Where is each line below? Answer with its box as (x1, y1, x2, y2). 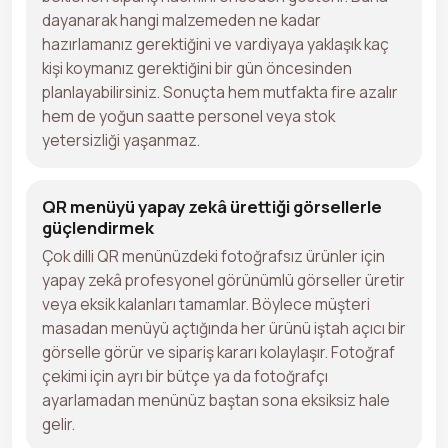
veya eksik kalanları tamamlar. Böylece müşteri (42, 292, 370, 315)
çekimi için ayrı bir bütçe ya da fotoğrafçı (42, 364, 328, 387)
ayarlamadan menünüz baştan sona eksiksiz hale (42, 388, 390, 411)
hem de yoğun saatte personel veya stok (42, 104, 335, 127)
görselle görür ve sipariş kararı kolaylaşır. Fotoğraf (42, 340, 395, 363)
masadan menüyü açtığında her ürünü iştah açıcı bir (42, 316, 406, 339)
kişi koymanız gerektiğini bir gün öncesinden (42, 56, 352, 79)
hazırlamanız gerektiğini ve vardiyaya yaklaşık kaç (42, 32, 389, 55)
